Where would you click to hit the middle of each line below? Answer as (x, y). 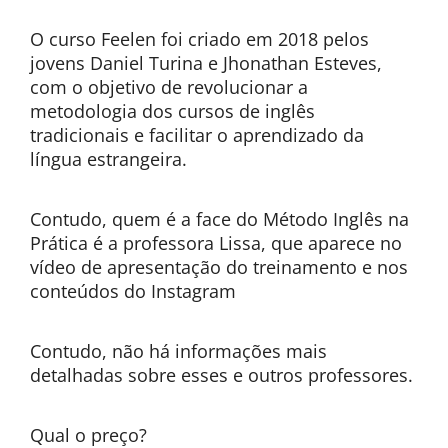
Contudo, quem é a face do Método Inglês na (219, 219)
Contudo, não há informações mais (178, 351)
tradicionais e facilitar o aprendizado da (197, 135)
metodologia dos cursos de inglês (172, 111)
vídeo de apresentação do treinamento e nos (219, 267)
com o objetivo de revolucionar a (169, 87)
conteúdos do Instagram (133, 291)
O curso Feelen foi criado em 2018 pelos (199, 39)
